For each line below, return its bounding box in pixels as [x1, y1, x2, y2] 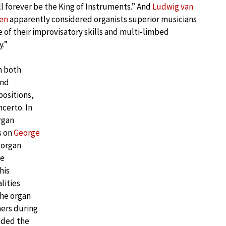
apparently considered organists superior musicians [8, 14, 197, 25]
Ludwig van [152, 1, 193, 12]
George [14, 127, 40, 138]
